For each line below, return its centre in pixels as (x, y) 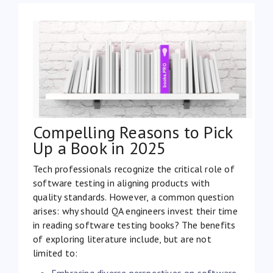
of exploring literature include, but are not (122, 239)
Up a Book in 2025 (100, 147)
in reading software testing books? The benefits (134, 225)
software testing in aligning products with (122, 183)
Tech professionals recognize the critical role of (134, 168)
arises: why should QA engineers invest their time (135, 211)
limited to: (55, 253)
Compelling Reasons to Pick (133, 132)
